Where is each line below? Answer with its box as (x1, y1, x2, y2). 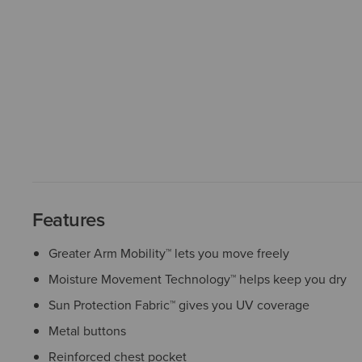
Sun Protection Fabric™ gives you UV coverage (48, 296, 309, 314)
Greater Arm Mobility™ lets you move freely (48, 244, 289, 263)
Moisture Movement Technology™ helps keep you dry (48, 270, 347, 288)
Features (32, 205, 105, 234)
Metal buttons (48, 322, 126, 340)
